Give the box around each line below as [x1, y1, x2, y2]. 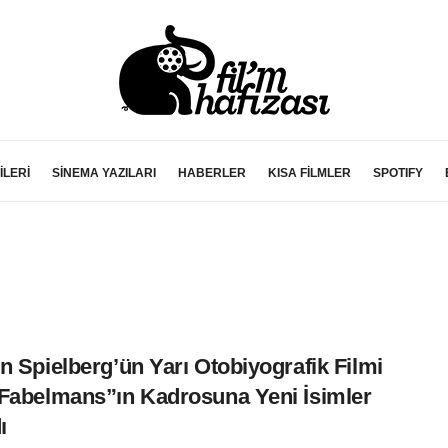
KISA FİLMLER [267, 166, 351, 180]
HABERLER [177, 166, 246, 180]
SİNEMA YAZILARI [51, 166, 156, 180]
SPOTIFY [372, 166, 423, 180]
